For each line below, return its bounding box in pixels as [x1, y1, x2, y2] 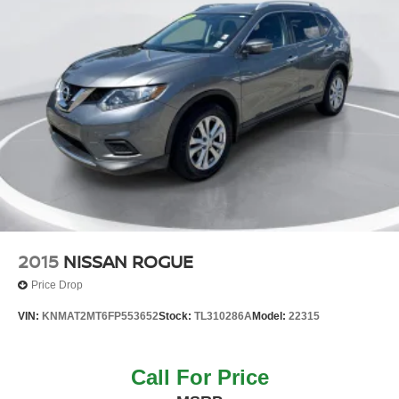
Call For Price [130, 365, 269, 390]
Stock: [159, 309, 194, 322]
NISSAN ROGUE [63, 248, 193, 273]
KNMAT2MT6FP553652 [42, 309, 159, 322]
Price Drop [31, 279, 83, 292]
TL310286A [194, 309, 252, 322]
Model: [252, 309, 289, 322]
